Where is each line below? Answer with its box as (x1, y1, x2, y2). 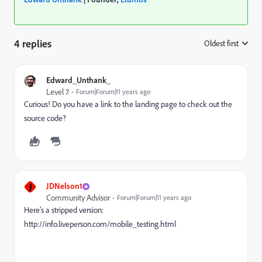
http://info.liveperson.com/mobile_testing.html (24, 219, 176, 229)
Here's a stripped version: (24, 205, 104, 215)
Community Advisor (46, 192, 110, 203)
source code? (24, 113, 66, 123)
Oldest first (204, 38, 239, 49)
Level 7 (46, 87, 69, 97)
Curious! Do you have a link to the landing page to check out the (24, 99, 232, 109)
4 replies (14, 37, 51, 50)
